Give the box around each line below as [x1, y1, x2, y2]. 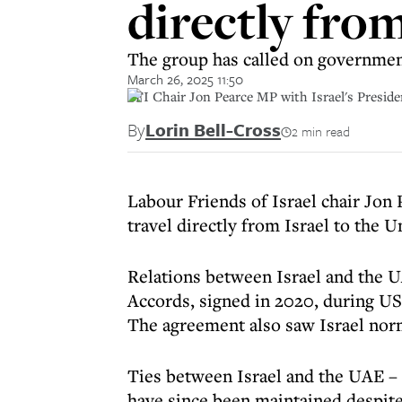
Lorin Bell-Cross [145, 117, 281, 143]
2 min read [292, 121, 350, 141]
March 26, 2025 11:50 [127, 69, 243, 89]
